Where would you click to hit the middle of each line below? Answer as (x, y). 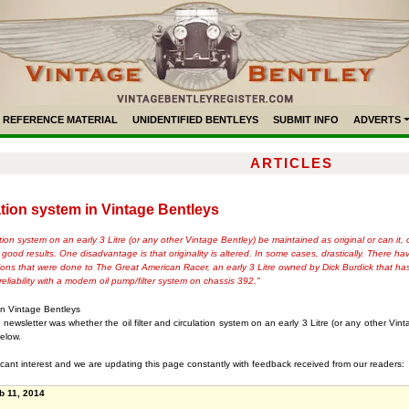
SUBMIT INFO (306, 120)
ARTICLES (291, 163)
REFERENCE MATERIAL (61, 120)
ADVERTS (378, 120)
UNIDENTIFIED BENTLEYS (196, 120)
